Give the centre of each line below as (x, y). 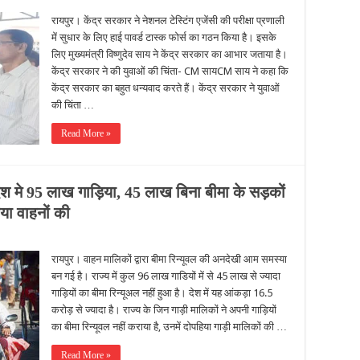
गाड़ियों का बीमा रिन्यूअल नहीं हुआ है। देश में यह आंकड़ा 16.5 (162, 293)
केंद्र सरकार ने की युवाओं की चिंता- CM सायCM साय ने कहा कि (170, 71)
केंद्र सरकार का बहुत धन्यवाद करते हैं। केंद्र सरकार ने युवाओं (166, 88)
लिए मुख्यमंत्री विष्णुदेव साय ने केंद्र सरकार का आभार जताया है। (170, 54)
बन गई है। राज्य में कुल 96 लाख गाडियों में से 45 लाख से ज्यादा (166, 276)
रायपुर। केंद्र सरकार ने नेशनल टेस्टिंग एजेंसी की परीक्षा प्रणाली (168, 20)
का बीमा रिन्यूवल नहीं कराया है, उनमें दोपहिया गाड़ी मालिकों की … (169, 327)
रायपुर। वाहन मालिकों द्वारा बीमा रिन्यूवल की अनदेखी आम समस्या (169, 259)
